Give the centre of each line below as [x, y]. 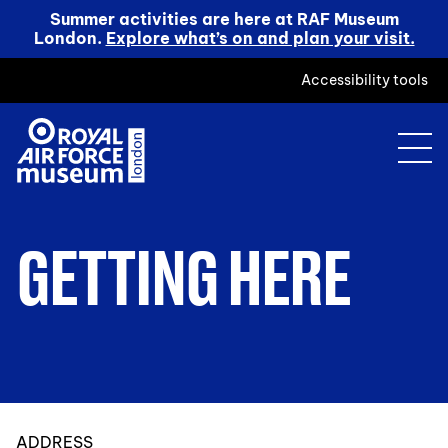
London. [69, 38]
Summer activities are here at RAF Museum [224, 19]
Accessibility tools [364, 80]
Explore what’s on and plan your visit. [260, 38]
